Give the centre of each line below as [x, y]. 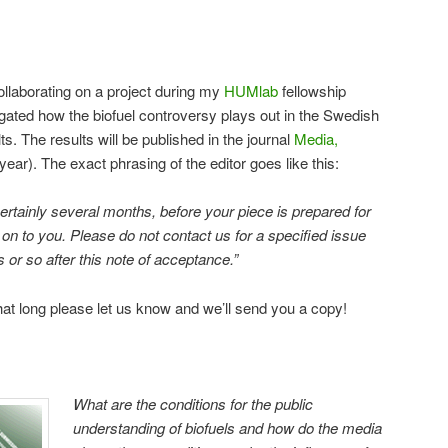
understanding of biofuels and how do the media [228, 428]
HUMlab [253, 90]
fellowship [314, 90]
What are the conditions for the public [193, 404]
